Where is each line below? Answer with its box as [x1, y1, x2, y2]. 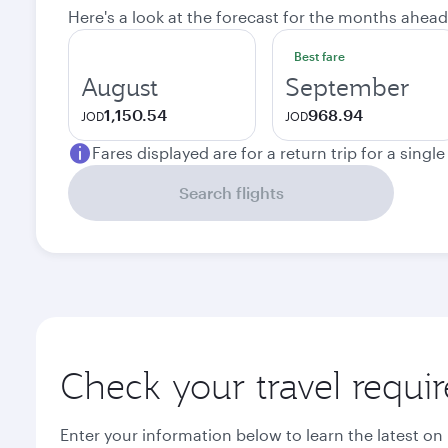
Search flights [178, 183, 284, 202]
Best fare [294, 49, 345, 63]
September [285, 71, 410, 103]
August [81, 71, 158, 103]
